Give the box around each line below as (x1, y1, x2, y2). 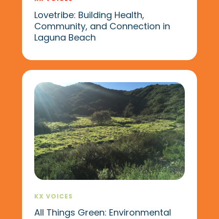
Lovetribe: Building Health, (34, 8, 144, 21)
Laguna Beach (34, 31, 96, 44)
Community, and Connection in (34, 20, 170, 32)
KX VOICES (34, 192, 73, 200)
